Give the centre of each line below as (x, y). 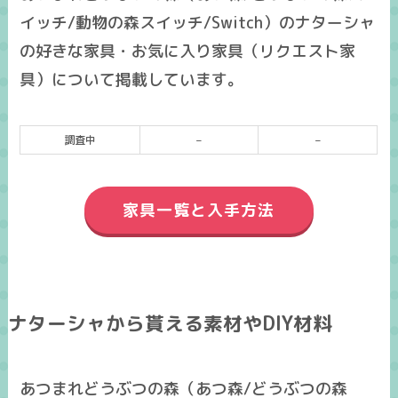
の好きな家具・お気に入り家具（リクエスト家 (188, 51)
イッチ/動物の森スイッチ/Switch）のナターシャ (198, 22)
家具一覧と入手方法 (199, 210)
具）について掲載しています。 (132, 79)
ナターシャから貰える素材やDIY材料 (170, 324)
